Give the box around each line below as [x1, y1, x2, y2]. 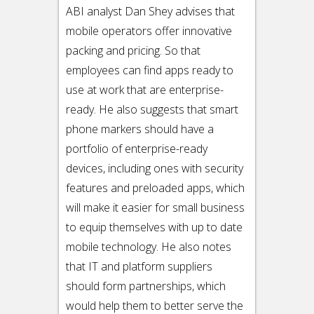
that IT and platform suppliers [66, 259, 212, 274]
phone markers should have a [66, 121, 214, 137]
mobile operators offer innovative [66, 23, 232, 39]
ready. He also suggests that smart [66, 102, 238, 117]
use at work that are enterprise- [66, 82, 224, 97]
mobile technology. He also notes [66, 239, 231, 254]
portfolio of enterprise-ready [66, 141, 207, 156]
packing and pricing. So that [66, 43, 200, 58]
